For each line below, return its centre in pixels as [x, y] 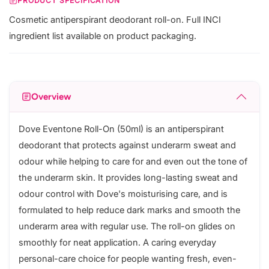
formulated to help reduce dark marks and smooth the [129, 210]
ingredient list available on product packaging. [103, 36]
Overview [51, 96]
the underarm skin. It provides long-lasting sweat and [128, 178]
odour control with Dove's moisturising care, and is [123, 194]
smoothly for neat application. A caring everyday [117, 243]
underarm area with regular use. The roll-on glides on [127, 227]
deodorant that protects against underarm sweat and [127, 146]
